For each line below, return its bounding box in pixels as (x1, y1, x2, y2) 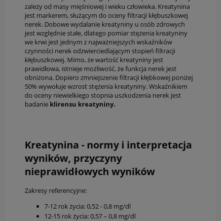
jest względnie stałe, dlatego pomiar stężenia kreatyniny (25, 29, 187, 38)
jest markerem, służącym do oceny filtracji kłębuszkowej (25, 11, 188, 20)
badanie (25, 100, 50, 109)
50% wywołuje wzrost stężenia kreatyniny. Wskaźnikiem (25, 82, 187, 91)
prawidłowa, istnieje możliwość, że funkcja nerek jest (25, 64, 177, 74)
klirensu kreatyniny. (50, 100, 117, 109)
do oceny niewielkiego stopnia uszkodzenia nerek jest (25, 91, 181, 100)
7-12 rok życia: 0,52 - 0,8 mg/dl (44, 201, 131, 211)
